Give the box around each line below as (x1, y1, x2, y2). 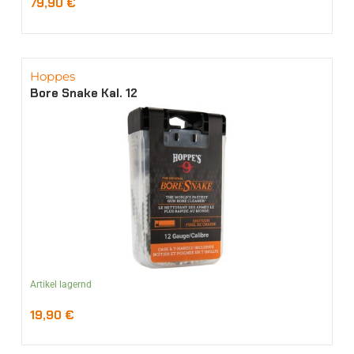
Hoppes (29, 68, 75, 84)
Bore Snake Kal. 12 (29, 85, 137, 101)
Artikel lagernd (29, 278, 92, 290)
